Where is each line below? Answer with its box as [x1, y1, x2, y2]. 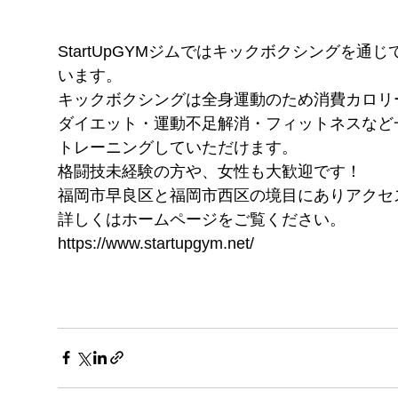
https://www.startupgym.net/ [58, 234, 254, 252]
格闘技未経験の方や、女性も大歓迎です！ [58, 162, 362, 180]
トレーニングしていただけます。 [58, 138, 298, 156]
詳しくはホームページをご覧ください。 [58, 210, 346, 228]
